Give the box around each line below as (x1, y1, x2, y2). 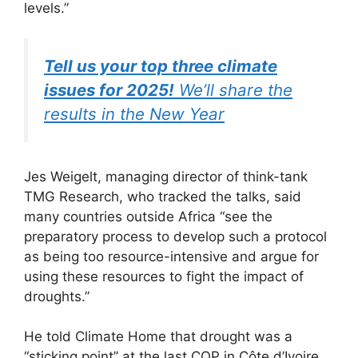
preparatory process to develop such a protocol (24, 228, 327, 245)
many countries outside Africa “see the (24, 208, 272, 225)
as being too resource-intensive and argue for (24, 248, 319, 265)
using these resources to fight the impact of (24, 268, 304, 284)
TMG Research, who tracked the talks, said (24, 188, 301, 205)
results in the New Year (44, 104, 225, 125)
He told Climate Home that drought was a (24, 328, 292, 345)
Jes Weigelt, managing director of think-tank (24, 168, 308, 185)
